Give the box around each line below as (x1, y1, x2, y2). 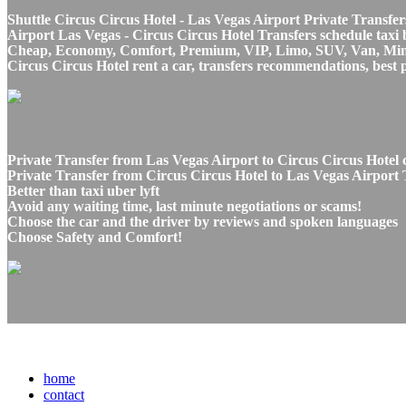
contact (43, 386, 84, 402)
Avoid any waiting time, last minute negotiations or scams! (7, 198, 362, 214)
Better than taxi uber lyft (7, 182, 159, 198)
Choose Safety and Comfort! (7, 228, 182, 245)
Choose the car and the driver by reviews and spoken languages (7, 213, 398, 229)
